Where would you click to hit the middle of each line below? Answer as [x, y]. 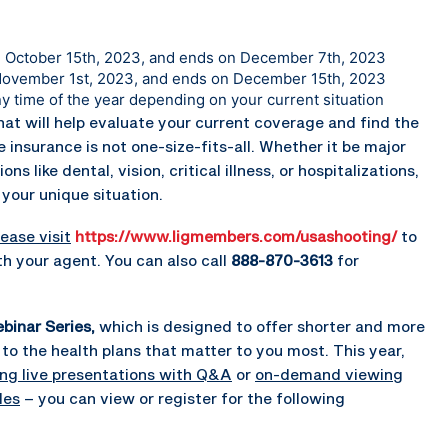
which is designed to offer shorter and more [260, 325]
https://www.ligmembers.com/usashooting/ [236, 235]
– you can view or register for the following [182, 397]
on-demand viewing [329, 373]
